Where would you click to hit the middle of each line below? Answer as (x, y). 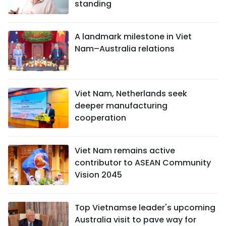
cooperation (100, 118)
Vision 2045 (98, 175)
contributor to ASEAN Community (143, 163)
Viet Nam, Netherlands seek (131, 94)
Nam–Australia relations (125, 49)
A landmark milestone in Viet (133, 37)
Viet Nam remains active (125, 151)
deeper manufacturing (121, 106)
